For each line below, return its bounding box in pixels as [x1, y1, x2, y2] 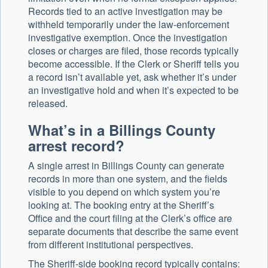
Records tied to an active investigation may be [28, 4, 223, 19]
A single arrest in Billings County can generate [28, 159, 224, 173]
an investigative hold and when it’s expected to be [28, 83, 239, 98]
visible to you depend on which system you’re [28, 185, 220, 199]
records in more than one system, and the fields [28, 172, 227, 186]
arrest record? [28, 135, 124, 156]
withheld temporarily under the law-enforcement [28, 17, 229, 32]
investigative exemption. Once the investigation [28, 31, 227, 45]
